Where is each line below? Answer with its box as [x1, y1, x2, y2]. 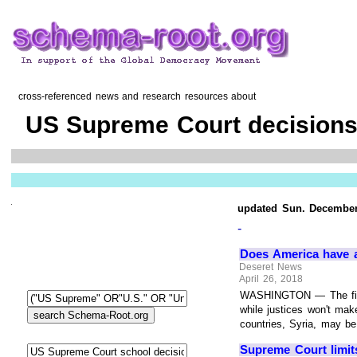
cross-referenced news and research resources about [11, 91, 257, 103]
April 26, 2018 [239, 273, 303, 285]
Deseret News [239, 261, 302, 273]
